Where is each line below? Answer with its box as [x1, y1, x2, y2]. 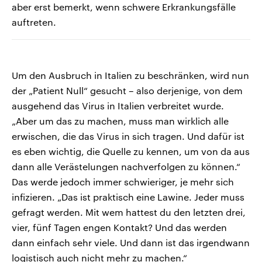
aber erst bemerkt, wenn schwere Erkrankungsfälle [12, 1, 236, 13]
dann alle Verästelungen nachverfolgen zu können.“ [12, 161, 240, 173]
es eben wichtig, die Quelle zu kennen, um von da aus [12, 146, 250, 157]
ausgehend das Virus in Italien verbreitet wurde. [12, 100, 224, 112]
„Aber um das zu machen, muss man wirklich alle [12, 115, 229, 127]
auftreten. [12, 16, 56, 28]
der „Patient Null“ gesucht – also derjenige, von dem [12, 85, 243, 96]
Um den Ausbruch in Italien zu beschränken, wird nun [12, 70, 249, 81]
